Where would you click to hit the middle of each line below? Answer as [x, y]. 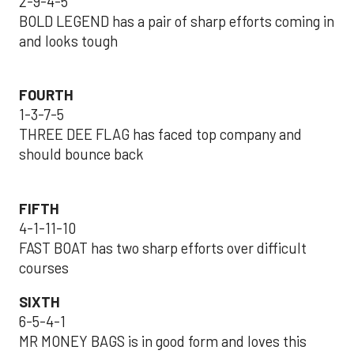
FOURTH [46, 95]
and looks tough [68, 41]
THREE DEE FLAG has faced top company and [160, 135]
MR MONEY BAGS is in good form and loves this [163, 341]
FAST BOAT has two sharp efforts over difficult [163, 248]
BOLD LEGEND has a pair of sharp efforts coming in [177, 21]
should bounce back [81, 154]
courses [44, 267]
